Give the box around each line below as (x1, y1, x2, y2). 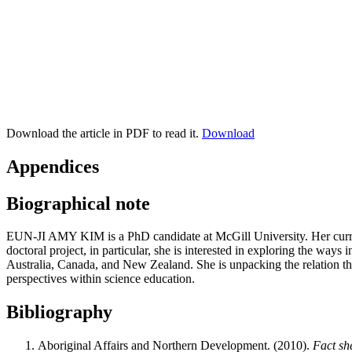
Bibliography (6, 302, 112, 323)
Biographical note (6, 192, 150, 214)
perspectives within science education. (6, 272, 195, 286)
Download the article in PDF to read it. (6, 126, 202, 140)
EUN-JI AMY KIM (6, 229, 104, 244)
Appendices (6, 156, 99, 177)
